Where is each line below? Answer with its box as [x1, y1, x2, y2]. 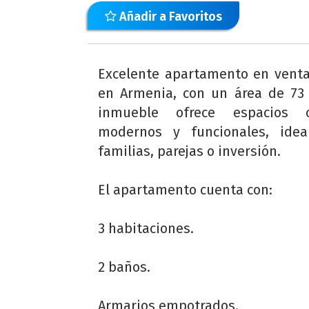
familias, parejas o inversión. [98, 143, 281, 159]
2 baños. [98, 259, 150, 275]
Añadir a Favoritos [117, 9, 222, 24]
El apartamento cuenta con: [98, 181, 272, 198]
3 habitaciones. [98, 220, 194, 237]
